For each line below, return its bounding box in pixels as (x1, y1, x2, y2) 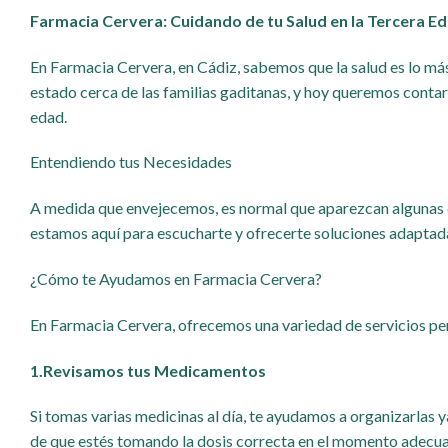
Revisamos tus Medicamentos (43, 360, 266, 380)
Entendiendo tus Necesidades (30, 152, 232, 172)
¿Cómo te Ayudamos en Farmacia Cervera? (30, 268, 322, 288)
